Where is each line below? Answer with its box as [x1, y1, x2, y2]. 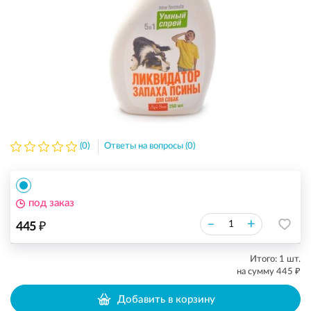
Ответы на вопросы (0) [104, 142, 195, 151]
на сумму [237, 267, 276, 276]
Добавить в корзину [117, 294, 215, 305]
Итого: [250, 255, 279, 264]
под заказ [28, 198, 74, 208]
